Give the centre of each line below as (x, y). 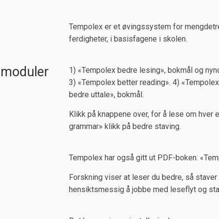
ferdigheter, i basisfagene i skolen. (128, 39)
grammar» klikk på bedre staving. (126, 126)
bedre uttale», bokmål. (106, 95)
